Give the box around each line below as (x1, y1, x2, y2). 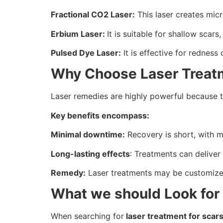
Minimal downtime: (51, 129, 125, 140)
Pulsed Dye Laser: (51, 48, 121, 58)
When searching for (51, 211, 124, 222)
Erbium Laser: (51, 28, 107, 39)
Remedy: (51, 168, 86, 178)
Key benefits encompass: (51, 110, 149, 120)
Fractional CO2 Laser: (51, 9, 135, 20)
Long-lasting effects (51, 148, 130, 159)
